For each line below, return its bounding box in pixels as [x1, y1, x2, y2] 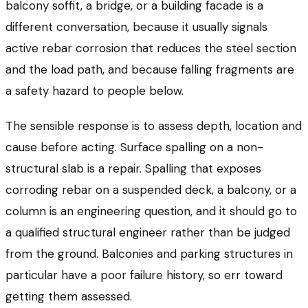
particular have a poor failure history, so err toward [5, 267, 283, 283]
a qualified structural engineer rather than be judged [5, 225, 290, 241]
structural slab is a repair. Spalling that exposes [5, 161, 261, 177]
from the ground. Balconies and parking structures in [5, 246, 293, 262]
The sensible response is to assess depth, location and [5, 118, 302, 134]
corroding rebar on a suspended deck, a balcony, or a [5, 182, 296, 198]
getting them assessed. [5, 289, 132, 305]
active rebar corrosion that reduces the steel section [5, 41, 296, 56]
